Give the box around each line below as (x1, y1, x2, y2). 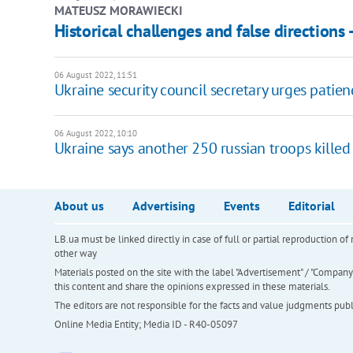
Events (223, 198, 260, 214)
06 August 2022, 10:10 (54, 128, 137, 139)
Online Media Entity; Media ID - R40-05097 (54, 318, 238, 332)
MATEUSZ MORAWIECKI (54, 2, 183, 19)
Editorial (288, 198, 335, 214)
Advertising (132, 198, 195, 214)
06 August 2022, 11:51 (54, 69, 137, 81)
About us (54, 198, 104, 214)
